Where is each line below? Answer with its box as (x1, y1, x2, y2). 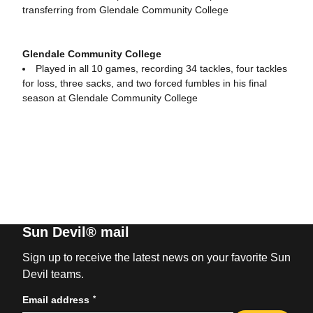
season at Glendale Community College (22, 92, 198, 103)
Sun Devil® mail (22, 224, 129, 240)
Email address (22, 294, 89, 305)
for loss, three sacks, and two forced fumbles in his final (22, 78, 267, 89)
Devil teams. (22, 268, 84, 280)
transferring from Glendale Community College (22, 4, 228, 15)
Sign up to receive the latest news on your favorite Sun (22, 252, 291, 263)
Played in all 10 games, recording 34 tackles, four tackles (35, 63, 287, 74)
